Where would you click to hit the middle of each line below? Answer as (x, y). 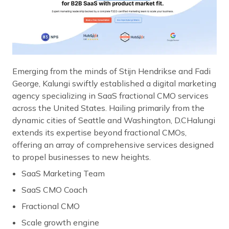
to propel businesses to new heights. (82, 157)
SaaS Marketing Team (63, 174)
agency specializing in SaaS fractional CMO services (110, 96)
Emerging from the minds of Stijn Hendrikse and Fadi (111, 71)
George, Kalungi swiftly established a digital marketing (114, 84)
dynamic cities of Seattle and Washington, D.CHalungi (114, 120)
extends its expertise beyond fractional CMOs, (99, 133)
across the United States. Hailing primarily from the (108, 108)
